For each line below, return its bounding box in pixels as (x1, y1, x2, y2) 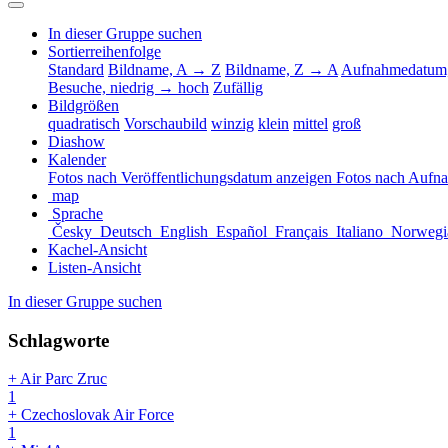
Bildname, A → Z (108, 60, 221, 78)
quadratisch (48, 114, 120, 132)
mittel (293, 114, 328, 132)
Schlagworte (8, 329, 109, 351)
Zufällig (213, 78, 263, 96)
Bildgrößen (48, 96, 119, 114)
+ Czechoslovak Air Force (8, 406, 174, 424)
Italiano (336, 222, 387, 240)
